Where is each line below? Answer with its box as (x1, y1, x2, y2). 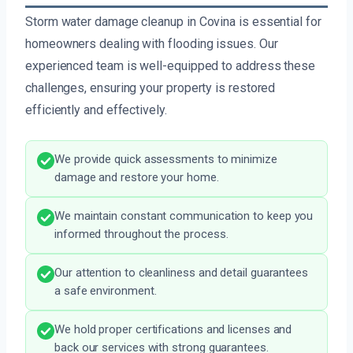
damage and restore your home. (54, 170, 219, 185)
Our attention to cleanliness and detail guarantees (54, 266, 309, 281)
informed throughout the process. (54, 227, 229, 242)
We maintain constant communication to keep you (54, 209, 314, 224)
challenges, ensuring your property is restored (25, 80, 276, 96)
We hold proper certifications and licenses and (54, 322, 292, 337)
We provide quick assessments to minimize (54, 152, 277, 167)
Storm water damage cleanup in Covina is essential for (25, 14, 321, 30)
